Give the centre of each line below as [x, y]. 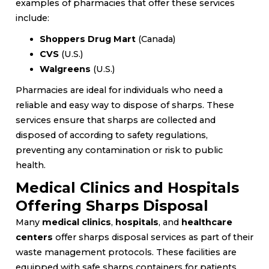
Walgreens [65, 69]
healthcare [207, 222]
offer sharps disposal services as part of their [153, 237]
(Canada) [156, 39]
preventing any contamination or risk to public [119, 150]
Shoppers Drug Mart [88, 39]
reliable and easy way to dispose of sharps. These [125, 105]
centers [34, 237]
